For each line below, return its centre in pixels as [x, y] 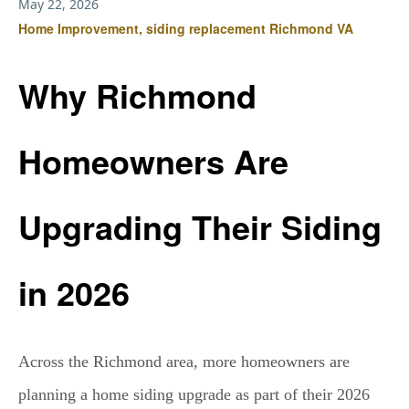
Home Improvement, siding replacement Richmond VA [186, 28]
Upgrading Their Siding [200, 227]
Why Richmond [137, 95]
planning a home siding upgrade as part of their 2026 [194, 394]
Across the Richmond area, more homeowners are [184, 361]
